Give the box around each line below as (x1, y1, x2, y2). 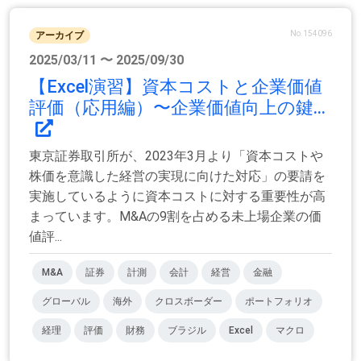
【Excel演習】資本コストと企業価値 (29, 77, 322, 98)
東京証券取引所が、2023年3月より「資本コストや (29, 148, 323, 164)
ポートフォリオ (245, 296, 313, 308)
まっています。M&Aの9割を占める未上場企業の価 (29, 209, 322, 225)
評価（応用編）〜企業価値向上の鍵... (29, 98, 326, 118)
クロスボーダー (155, 296, 222, 308)
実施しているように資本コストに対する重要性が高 (29, 189, 326, 205)
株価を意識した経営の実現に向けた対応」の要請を (29, 168, 326, 185)
